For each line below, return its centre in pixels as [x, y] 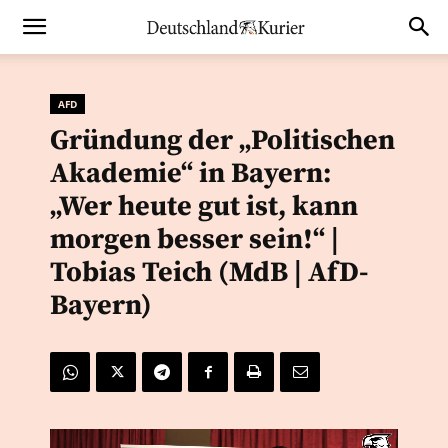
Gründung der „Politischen [222, 140]
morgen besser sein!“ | [194, 239]
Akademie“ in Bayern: [190, 173]
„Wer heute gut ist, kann [204, 206]
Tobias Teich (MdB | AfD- [209, 272]
